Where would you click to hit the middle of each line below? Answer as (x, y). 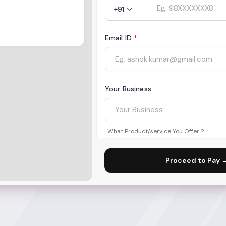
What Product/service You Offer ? (155, 131)
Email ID (119, 38)
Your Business (128, 89)
